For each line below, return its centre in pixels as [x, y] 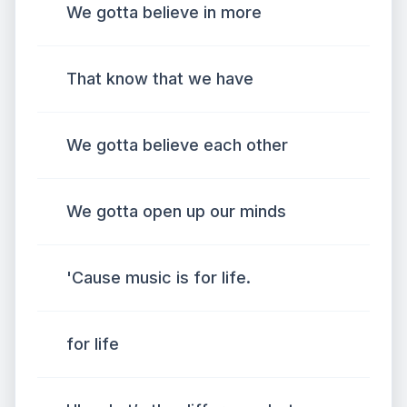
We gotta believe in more [164, 12]
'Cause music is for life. [159, 278]
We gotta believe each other [177, 145]
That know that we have [160, 79]
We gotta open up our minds [176, 211]
